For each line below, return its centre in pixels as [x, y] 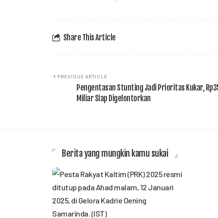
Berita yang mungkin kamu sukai [115, 153]
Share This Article [89, 37]
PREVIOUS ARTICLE [82, 76]
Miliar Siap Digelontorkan [114, 98]
